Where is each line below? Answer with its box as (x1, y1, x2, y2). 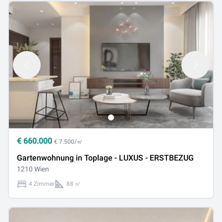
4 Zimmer (29, 180, 55, 187)
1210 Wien (17, 165, 49, 173)
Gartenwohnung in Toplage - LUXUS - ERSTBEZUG (114, 153, 194, 163)
